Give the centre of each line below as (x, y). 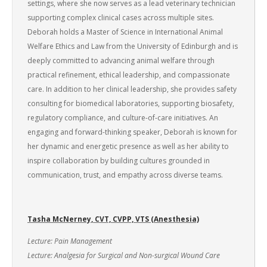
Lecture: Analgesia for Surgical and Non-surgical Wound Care (124, 255)
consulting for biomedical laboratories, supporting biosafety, (131, 103)
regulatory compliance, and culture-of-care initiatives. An (123, 118)
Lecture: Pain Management (70, 241)
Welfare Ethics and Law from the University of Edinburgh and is (133, 46)
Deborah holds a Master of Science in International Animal (125, 32)
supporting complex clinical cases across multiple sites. (121, 18)
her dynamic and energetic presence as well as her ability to (128, 146)
